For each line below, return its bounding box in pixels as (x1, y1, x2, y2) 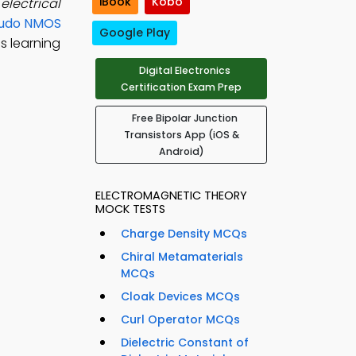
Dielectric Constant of (121, 335, 249, 351)
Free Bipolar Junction (131, 111, 238, 126)
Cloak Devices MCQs (121, 288, 240, 305)
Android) (158, 145, 204, 159)
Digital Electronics (138, 64, 230, 78)
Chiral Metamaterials (121, 249, 243, 265)
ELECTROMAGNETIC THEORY (95, 188, 247, 204)
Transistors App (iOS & (123, 128, 239, 142)
